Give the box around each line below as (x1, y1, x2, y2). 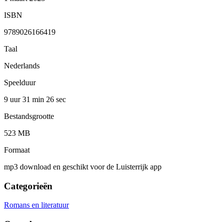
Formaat (4, 145, 30, 154)
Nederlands (4, 61, 40, 70)
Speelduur (4, 78, 36, 87)
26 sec (46, 95, 66, 104)
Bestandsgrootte (4, 111, 54, 120)
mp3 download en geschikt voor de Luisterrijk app (4, 162, 162, 171)
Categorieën (4, 180, 53, 191)
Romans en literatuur (4, 201, 69, 210)
